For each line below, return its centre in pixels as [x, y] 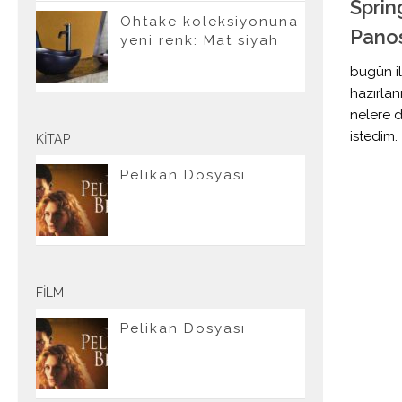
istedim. [374, 136]
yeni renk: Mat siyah [200, 40]
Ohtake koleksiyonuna [210, 22]
